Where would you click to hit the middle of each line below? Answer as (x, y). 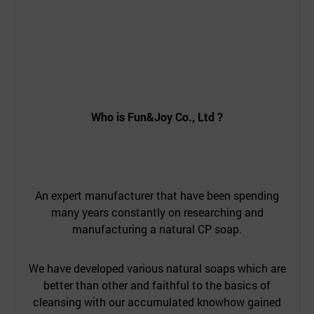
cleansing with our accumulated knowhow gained (157, 302)
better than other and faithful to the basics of (157, 285)
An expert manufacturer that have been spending (157, 196)
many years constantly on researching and (157, 212)
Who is (109, 117)
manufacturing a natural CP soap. (157, 229)
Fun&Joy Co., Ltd (171, 117)
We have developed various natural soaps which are (157, 268)
